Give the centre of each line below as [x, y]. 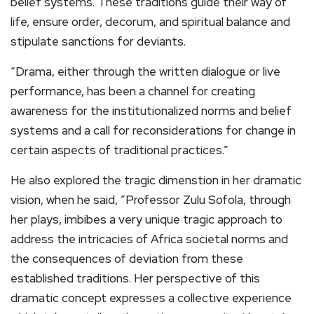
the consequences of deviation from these [127, 259]
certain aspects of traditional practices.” [120, 150]
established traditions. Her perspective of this [135, 279]
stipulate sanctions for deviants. [98, 42]
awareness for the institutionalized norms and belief [151, 111]
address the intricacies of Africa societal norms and [149, 239]
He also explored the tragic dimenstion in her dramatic [156, 180]
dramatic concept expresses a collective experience [151, 298]
